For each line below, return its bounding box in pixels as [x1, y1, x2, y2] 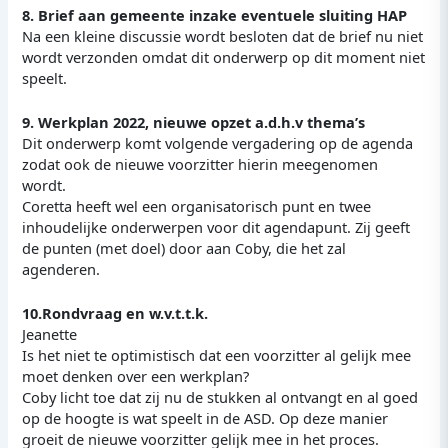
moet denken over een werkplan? [22, 366, 250, 387]
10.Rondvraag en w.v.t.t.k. [22, 303, 209, 324]
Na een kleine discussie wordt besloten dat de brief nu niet [22, 25, 424, 46]
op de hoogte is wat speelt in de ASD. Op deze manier [22, 408, 389, 429]
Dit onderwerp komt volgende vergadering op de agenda [22, 133, 414, 153]
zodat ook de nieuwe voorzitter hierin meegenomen [22, 154, 379, 174]
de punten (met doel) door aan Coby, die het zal [22, 238, 347, 258]
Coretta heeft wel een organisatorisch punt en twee [22, 196, 372, 216]
